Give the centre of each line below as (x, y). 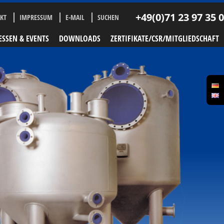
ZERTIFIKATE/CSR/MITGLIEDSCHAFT (165, 38)
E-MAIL (75, 17)
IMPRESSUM (36, 17)
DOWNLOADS (80, 38)
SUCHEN (108, 17)
